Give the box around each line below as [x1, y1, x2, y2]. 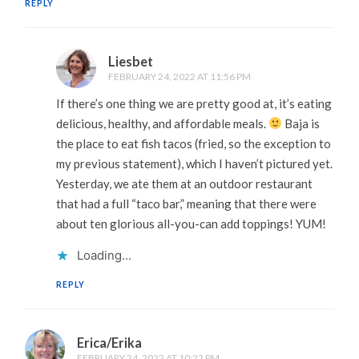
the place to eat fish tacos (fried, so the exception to [55, 135, 331, 151]
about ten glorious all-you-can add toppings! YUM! [55, 216, 326, 231]
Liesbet [107, 53, 153, 69]
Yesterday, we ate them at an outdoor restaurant [55, 175, 313, 191]
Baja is [281, 115, 320, 131]
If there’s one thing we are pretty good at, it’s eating [55, 95, 332, 111]
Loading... [76, 248, 131, 264]
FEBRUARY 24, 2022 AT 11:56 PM [107, 70, 251, 83]
